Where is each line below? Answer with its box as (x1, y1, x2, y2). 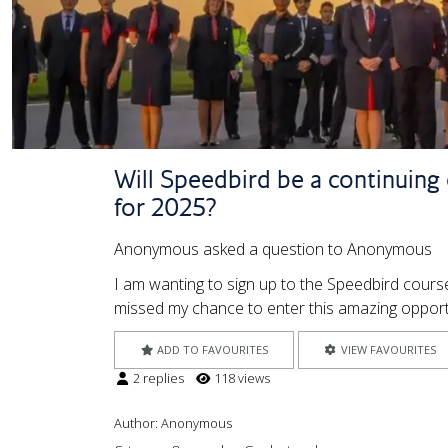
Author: (114, 413, 161, 432)
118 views (211, 369, 270, 388)
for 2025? (114, 191, 216, 222)
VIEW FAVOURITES (337, 342, 436, 358)
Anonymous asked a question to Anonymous (114, 238, 432, 260)
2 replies (130, 369, 184, 388)
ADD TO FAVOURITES (156, 342, 268, 358)
